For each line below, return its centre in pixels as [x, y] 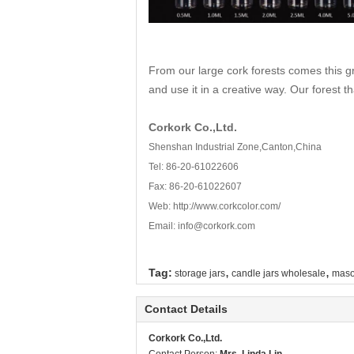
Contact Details [186, 309]
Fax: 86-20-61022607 [195, 186]
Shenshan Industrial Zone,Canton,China [235, 147]
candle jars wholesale [279, 273]
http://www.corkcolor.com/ [227, 206]
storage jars [200, 273]
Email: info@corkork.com [202, 226]
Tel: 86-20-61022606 [194, 167]
